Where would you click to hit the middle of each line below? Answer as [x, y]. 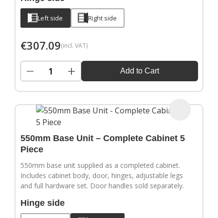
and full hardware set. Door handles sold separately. [102, 186]
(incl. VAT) [74, 45]
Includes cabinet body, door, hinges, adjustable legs [101, 176]
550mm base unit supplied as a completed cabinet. [100, 165]
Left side [50, 18]
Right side [102, 18]
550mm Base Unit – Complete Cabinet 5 [102, 138]
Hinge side [42, 203]
